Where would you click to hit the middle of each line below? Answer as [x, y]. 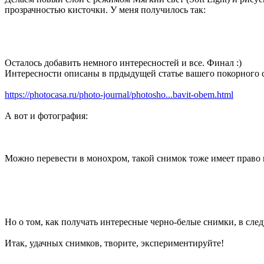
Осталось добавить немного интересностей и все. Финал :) [123, 63]
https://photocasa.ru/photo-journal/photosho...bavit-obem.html [119, 95]
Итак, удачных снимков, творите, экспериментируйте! [114, 243]
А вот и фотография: [46, 116]
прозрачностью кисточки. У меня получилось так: [105, 10]
